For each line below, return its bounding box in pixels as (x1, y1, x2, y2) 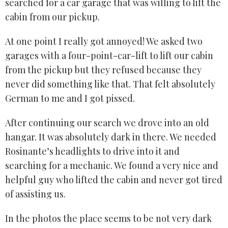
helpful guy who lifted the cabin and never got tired (5, 174, 222, 186)
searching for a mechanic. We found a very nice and (5, 159, 218, 172)
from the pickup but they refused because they (5, 64, 202, 76)
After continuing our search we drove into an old (5, 117, 209, 129)
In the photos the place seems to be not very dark (5, 212, 212, 225)
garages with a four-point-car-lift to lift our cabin (5, 49, 213, 62)
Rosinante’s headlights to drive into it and (5, 145, 180, 158)
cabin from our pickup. (5, 11, 100, 23)
